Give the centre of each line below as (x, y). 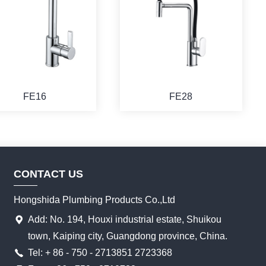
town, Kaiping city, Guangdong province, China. (128, 236)
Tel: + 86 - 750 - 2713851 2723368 (100, 252)
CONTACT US (49, 174)
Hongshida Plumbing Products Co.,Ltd (95, 199)
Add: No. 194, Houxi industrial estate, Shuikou (125, 219)
